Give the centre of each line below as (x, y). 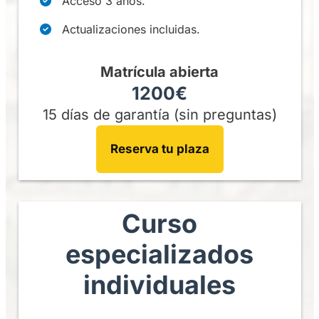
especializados (159, 254)
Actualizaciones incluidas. (131, 29)
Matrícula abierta (159, 72)
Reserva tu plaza (159, 149)
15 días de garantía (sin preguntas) (159, 115)
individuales (159, 285)
